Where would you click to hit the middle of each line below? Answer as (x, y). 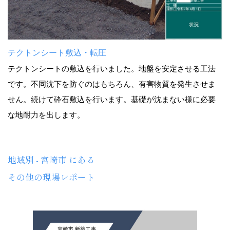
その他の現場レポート (51, 177)
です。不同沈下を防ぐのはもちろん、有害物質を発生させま (112, 84)
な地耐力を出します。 (46, 115)
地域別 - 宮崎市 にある (51, 160)
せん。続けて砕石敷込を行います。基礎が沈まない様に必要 (112, 100)
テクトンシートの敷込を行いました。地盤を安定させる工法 (112, 69)
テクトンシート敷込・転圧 (57, 53)
